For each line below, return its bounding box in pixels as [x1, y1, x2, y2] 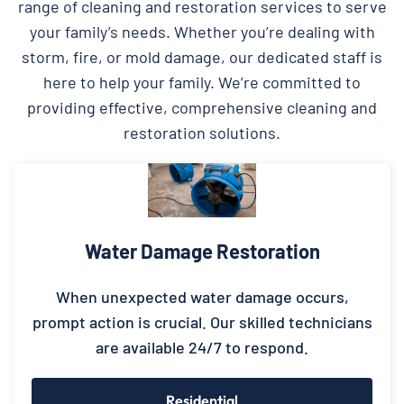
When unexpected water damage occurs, [55, 286, 349, 307]
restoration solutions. [124, 122, 280, 142]
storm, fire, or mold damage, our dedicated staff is [22, 46, 382, 67]
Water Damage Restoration [84, 238, 320, 262]
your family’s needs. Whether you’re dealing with [29, 21, 375, 41]
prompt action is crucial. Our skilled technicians [32, 311, 372, 332]
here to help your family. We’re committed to [43, 71, 361, 92]
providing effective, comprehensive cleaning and [27, 96, 377, 117]
